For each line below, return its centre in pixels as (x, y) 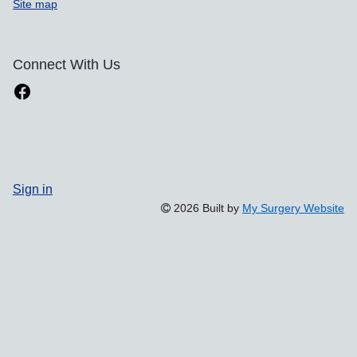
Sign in (33, 189)
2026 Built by (206, 208)
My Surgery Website (293, 208)
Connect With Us (67, 65)
